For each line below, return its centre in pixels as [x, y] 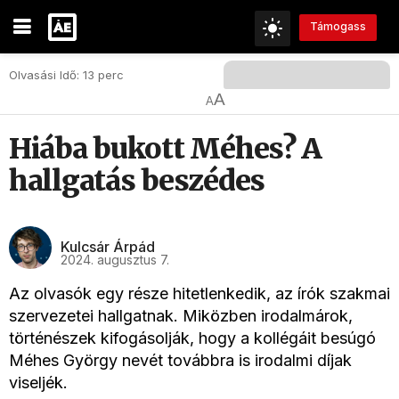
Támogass [338, 27]
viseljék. [38, 382]
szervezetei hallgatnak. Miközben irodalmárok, [181, 315]
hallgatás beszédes [137, 181]
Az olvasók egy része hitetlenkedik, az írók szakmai [199, 293]
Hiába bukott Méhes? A [166, 149]
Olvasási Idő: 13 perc [66, 75]
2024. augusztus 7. [115, 259]
